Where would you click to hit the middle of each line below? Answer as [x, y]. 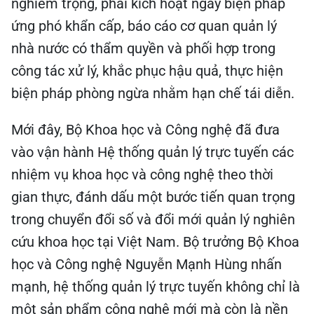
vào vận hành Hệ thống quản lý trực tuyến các [152, 150]
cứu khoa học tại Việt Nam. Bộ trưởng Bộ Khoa [155, 240]
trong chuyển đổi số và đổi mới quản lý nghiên [153, 217]
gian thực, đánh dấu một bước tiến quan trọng [153, 195]
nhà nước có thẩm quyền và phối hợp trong [143, 46]
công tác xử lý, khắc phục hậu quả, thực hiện [147, 69]
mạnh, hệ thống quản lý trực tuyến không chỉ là [156, 285]
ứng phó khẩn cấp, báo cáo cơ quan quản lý [144, 24]
